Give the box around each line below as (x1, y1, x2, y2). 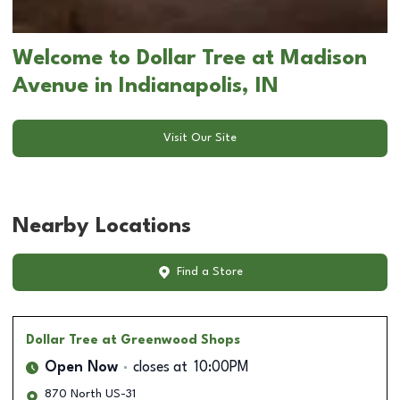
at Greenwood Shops (102, 333, 240, 346)
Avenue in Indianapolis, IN (12, 75, 279, 97)
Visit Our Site (163, 132, 237, 145)
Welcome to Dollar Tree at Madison (12, 47, 367, 70)
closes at (133, 360, 187, 375)
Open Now (45, 360, 118, 375)
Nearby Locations (12, 215, 191, 237)
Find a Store (176, 266, 243, 279)
